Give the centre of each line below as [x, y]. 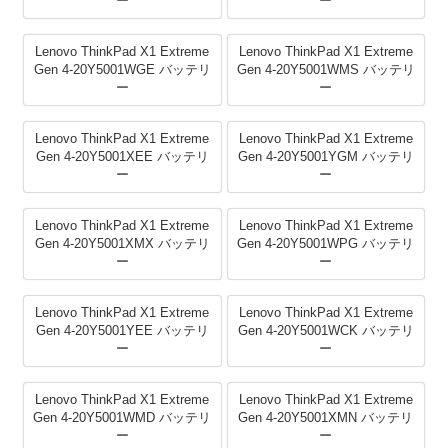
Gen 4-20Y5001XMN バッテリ [326, 418]
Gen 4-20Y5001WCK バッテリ [325, 331]
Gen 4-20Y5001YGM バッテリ [325, 157]
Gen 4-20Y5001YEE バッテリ [122, 331]
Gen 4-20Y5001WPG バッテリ [326, 244]
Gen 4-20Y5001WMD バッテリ [122, 418]
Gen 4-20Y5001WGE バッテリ [122, 70]
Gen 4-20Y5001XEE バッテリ [122, 157]
